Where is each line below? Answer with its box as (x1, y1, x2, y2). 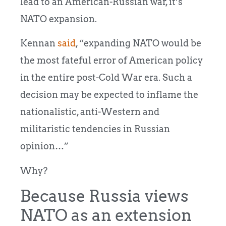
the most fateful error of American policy (20, 55, 203, 66)
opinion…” (20, 141, 69, 152)
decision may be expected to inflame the (20, 89, 198, 100)
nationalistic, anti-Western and (20, 106, 159, 118)
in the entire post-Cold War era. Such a (20, 72, 192, 83)
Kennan (20, 38, 58, 49)
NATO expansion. (20, 14, 97, 25)
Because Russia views (20, 186, 189, 206)
